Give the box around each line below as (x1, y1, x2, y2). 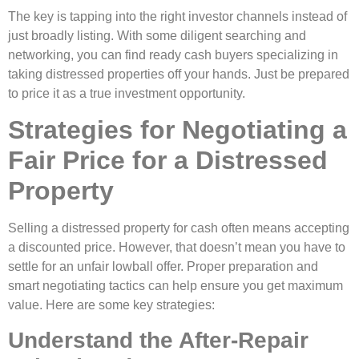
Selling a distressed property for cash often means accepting (8, 221, 349, 236)
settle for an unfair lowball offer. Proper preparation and (8, 260, 318, 274)
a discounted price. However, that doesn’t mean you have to (8, 240, 345, 255)
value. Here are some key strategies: (8, 298, 215, 313)
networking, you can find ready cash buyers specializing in (8, 47, 338, 62)
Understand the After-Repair (8, 327, 309, 353)
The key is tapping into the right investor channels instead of (8, 9, 347, 23)
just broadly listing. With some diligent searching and (8, 28, 306, 42)
